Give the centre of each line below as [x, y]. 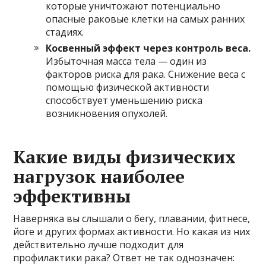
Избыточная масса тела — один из [126, 61]
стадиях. [65, 32]
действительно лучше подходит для [99, 245]
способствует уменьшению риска [124, 101]
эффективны [72, 196]
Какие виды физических [125, 157]
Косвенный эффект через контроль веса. [148, 48]
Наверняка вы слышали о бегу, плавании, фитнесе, [132, 219]
